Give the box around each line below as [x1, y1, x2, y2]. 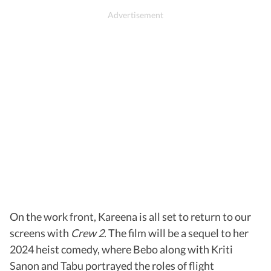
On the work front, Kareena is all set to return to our [10, 209, 251, 223]
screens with [10, 226, 71, 240]
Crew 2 [71, 226, 104, 240]
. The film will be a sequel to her [104, 226, 249, 240]
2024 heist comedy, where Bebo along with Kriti [10, 242, 233, 256]
